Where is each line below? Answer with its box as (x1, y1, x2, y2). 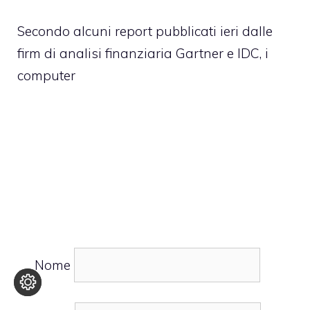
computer (17, 67, 75, 84)
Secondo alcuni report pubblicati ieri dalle (17, 23, 273, 40)
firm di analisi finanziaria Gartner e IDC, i (17, 45, 268, 62)
